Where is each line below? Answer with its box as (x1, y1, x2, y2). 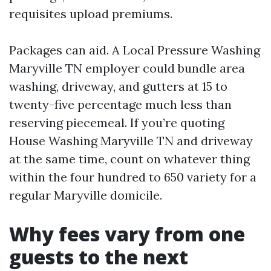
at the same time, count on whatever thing (9, 151, 250, 166)
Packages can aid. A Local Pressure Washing (9, 42, 260, 57)
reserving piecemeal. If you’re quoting (9, 115, 224, 130)
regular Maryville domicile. (9, 188, 162, 203)
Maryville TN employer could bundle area (9, 60, 245, 76)
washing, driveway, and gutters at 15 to (9, 79, 227, 94)
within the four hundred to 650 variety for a (9, 169, 256, 184)
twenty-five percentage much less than (9, 97, 232, 112)
